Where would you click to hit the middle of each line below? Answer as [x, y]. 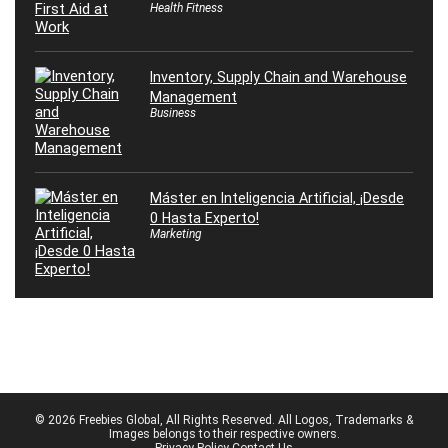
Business [173, 112]
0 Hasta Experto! [204, 217]
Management [193, 96]
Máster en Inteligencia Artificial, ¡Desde [277, 197]
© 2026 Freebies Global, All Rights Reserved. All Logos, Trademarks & [224, 419]
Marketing [176, 233]
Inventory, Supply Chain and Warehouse [278, 76]
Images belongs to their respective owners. [224, 433]
